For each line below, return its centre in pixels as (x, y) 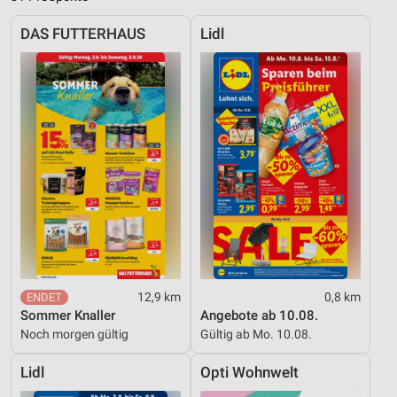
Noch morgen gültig (74, 335)
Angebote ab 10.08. (259, 316)
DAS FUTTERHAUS (83, 35)
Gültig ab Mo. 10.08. (256, 335)
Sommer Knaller (68, 316)
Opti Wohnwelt (249, 373)
